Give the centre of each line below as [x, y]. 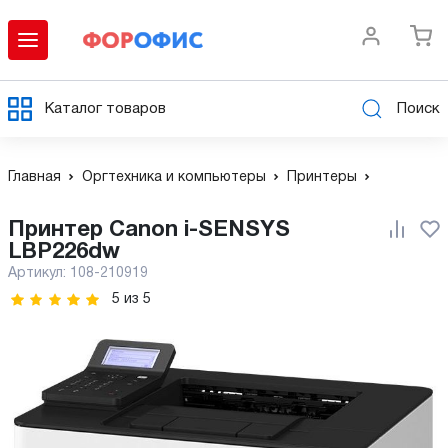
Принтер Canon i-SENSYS [16, 230]
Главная [34, 177]
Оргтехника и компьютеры [174, 177]
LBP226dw [64, 252]
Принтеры [322, 177]
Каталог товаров [105, 108]
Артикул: [39, 273]
